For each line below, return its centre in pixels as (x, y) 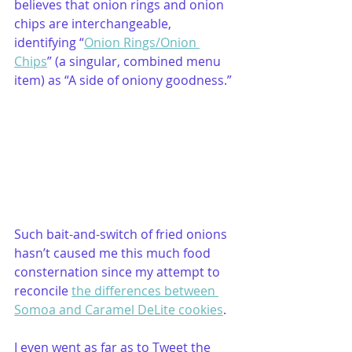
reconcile (43, 290)
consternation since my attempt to (119, 271)
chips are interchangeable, (94, 24)
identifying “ (49, 42)
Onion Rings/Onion (142, 42)
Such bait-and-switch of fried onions (122, 234)
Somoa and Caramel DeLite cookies (119, 309)
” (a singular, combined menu (136, 61)
